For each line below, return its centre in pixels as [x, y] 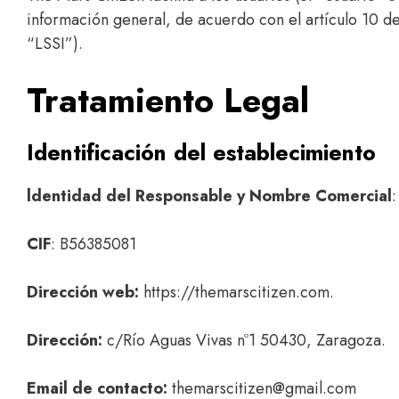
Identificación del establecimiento [201, 152]
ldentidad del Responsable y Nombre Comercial [209, 196]
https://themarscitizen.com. [236, 292]
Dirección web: [83, 292]
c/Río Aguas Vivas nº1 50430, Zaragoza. [244, 340]
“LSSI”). [55, 44]
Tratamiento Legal [168, 100]
